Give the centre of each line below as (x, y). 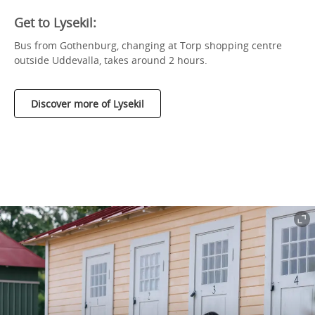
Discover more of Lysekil (88, 103)
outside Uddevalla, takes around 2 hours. (111, 60)
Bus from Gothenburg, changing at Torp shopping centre (148, 45)
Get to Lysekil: (55, 22)
